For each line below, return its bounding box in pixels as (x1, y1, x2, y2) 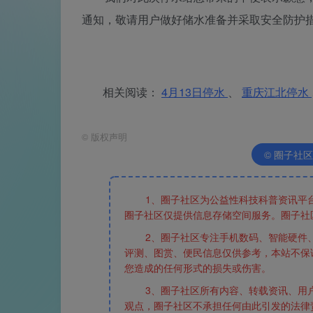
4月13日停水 (161, 83, 228, 100)
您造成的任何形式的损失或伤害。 (124, 260, 272, 275)
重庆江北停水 (242, 83, 312, 100)
